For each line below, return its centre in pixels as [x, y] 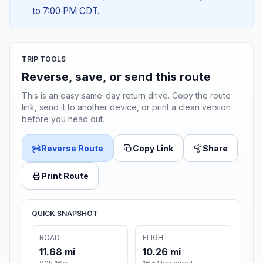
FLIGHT [156, 238]
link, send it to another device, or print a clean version [126, 107]
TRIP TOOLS [44, 59]
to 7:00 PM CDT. [66, 11]
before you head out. [63, 119]
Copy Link [153, 149]
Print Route [65, 176]
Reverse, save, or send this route [116, 77]
